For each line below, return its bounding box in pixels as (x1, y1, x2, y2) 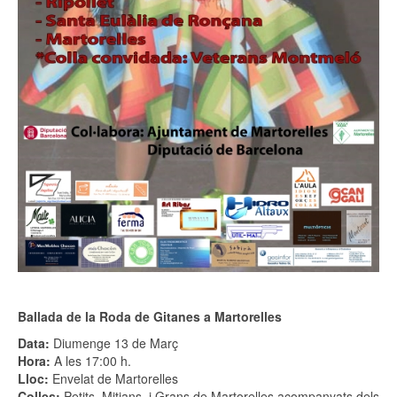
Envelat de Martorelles (49, 369, 178, 387)
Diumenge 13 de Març (53, 333, 178, 352)
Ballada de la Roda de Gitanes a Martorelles (18, 307, 282, 325)
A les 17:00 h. (51, 351, 131, 370)
